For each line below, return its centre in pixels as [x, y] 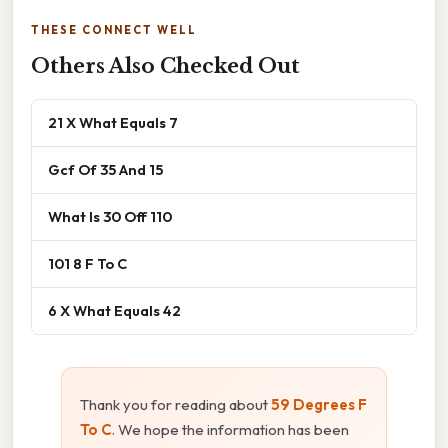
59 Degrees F [319, 404]
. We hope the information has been [230, 429]
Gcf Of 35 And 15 [105, 169]
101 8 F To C [87, 263]
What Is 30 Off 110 [110, 216]
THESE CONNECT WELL [114, 29]
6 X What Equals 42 [114, 310]
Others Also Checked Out [165, 65]
